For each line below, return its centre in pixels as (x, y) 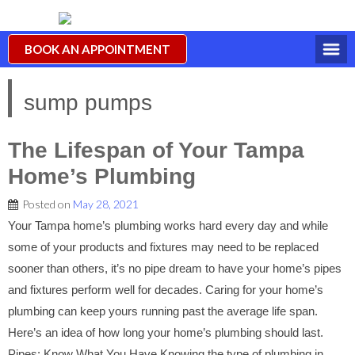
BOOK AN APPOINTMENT (97, 49)
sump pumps (88, 103)
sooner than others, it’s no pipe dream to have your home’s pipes (175, 268)
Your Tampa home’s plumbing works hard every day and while (168, 225)
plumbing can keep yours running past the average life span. (163, 311)
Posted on (48, 204)
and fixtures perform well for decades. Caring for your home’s (166, 290)
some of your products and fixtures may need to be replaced (163, 247)
